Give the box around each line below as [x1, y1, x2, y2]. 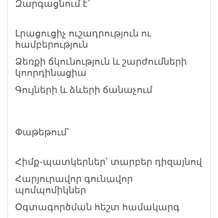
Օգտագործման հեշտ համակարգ [15, 201, 180, 213]
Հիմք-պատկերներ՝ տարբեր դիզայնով [15, 156, 202, 168]
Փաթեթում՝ [15, 127, 69, 138]
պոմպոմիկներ [15, 184, 86, 196]
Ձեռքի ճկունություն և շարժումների [15, 56, 187, 68]
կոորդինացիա [15, 67, 87, 79]
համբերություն [15, 39, 88, 51]
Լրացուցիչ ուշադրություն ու [15, 28, 151, 39]
